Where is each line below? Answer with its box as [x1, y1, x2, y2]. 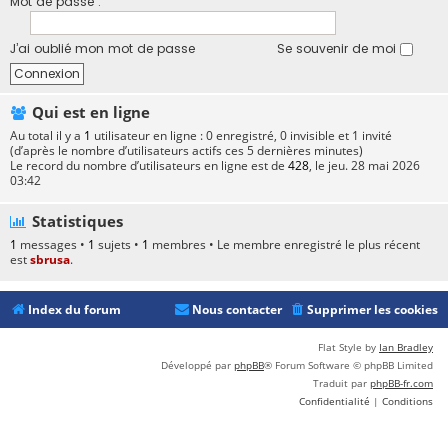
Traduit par [313, 376, 370, 391]
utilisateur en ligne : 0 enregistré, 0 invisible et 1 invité [91, 127, 392, 144]
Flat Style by [318, 340, 379, 355]
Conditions [382, 394, 433, 409]
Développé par [161, 358, 234, 373]
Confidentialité [299, 394, 370, 409]
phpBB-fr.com [370, 376, 433, 391]
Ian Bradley [379, 340, 433, 355]
